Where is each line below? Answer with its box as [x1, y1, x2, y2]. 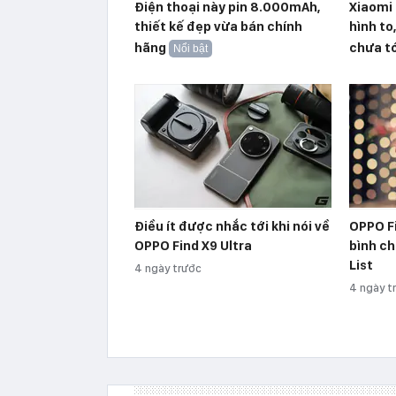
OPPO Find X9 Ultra [134, 237, 252, 254]
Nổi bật [173, 42, 208, 55]
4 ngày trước [134, 261, 202, 275]
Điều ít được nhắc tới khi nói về [134, 217, 330, 234]
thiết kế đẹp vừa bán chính [134, 18, 302, 34]
